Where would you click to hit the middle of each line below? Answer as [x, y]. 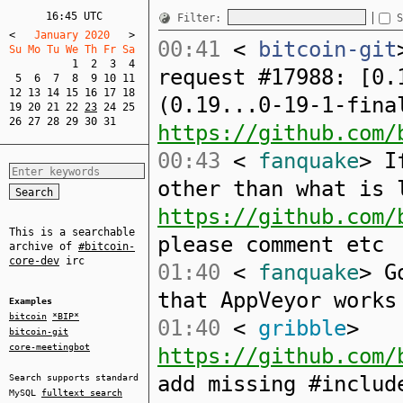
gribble [296, 328]
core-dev [34, 261]
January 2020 [72, 35]
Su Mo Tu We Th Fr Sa [78, 49]
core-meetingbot [49, 347]
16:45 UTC [74, 16]
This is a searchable [72, 232]
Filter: [202, 18]
